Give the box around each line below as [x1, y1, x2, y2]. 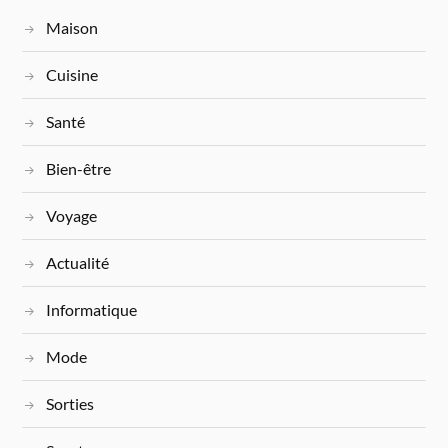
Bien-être [46, 159, 112, 179]
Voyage [46, 206, 98, 226]
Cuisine [46, 65, 99, 85]
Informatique [46, 300, 138, 320]
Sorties [46, 394, 95, 414]
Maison [46, 18, 99, 38]
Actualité [46, 253, 110, 273]
